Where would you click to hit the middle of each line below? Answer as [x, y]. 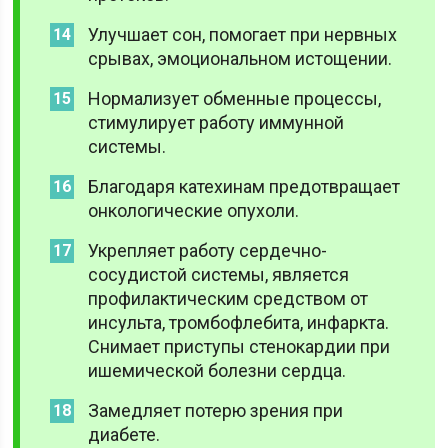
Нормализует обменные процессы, [235, 98]
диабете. [124, 434]
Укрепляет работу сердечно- [208, 250]
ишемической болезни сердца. [217, 370]
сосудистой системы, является [219, 274]
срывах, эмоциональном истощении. [240, 58]
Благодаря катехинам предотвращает [244, 186]
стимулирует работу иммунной [216, 122]
